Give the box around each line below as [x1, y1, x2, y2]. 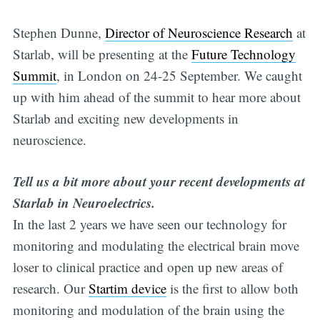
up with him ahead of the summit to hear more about [12, 87, 301, 106]
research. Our [12, 279, 89, 298]
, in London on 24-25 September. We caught [56, 66, 302, 84]
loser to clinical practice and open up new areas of [12, 258, 283, 276]
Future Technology [191, 44, 296, 63]
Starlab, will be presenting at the [12, 44, 191, 63]
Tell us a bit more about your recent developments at [12, 171, 305, 191]
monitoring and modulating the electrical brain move [12, 236, 299, 255]
